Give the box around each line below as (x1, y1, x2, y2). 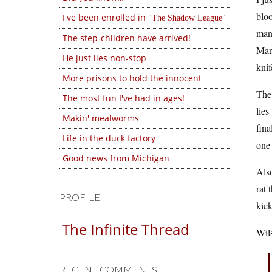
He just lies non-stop (63, 52, 146, 64)
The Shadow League (152, 13, 222, 22)
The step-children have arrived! (63, 32, 191, 44)
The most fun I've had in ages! (63, 92, 185, 104)
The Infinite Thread (62, 219, 189, 239)
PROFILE (59, 191, 100, 203)
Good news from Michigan (63, 152, 169, 164)
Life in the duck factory (63, 132, 155, 144)
